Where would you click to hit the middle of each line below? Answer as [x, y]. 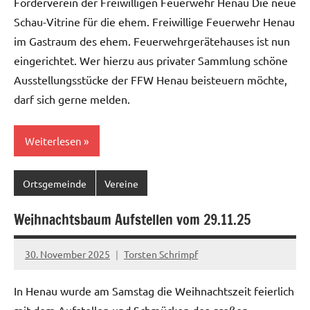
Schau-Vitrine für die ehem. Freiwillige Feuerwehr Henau [154, 22]
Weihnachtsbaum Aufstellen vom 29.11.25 [132, 220]
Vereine [122, 183]
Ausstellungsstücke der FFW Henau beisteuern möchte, [151, 80]
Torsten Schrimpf [161, 254]
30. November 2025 [67, 254]
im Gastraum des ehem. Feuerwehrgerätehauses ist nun [152, 41]
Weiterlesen [53, 140]
